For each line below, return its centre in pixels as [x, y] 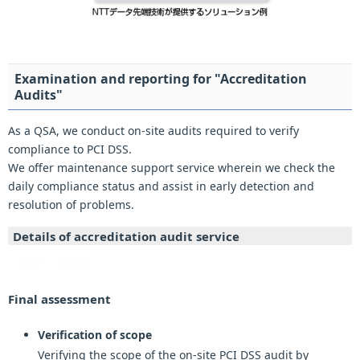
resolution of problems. [71, 204]
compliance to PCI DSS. [70, 149]
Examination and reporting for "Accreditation [161, 78]
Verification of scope [94, 334]
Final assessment [59, 299]
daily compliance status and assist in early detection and [161, 186]
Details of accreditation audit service [126, 236]
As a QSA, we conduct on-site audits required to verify [153, 130]
